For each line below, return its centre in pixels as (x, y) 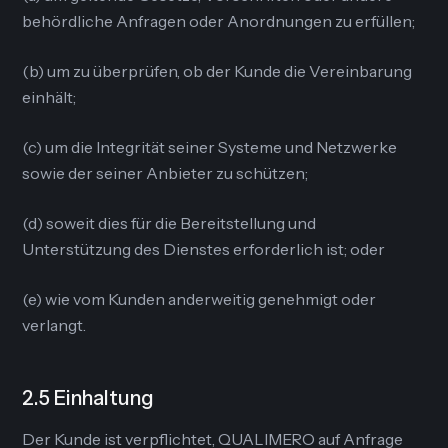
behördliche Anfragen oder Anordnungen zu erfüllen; (219, 21)
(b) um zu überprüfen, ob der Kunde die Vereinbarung (217, 71)
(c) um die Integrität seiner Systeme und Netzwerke (210, 147)
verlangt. (54, 325)
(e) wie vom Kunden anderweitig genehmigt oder (199, 299)
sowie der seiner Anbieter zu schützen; (165, 173)
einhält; (49, 97)
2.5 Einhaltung (88, 398)
